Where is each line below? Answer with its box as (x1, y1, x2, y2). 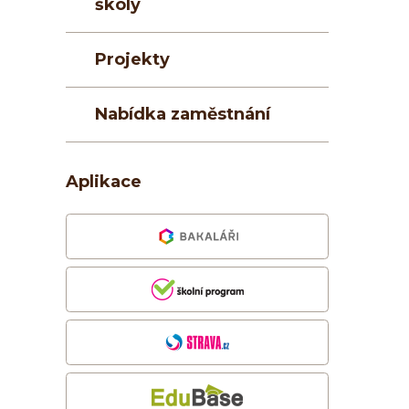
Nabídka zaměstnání (95, 104, 270, 125)
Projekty (95, 49, 170, 70)
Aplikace (66, 172, 142, 193)
